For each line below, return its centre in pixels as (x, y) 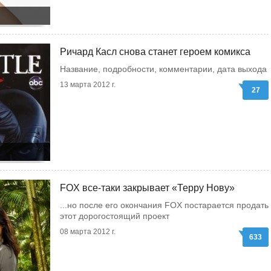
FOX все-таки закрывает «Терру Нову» (147, 188)
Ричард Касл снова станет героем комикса (155, 52)
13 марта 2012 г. (88, 85)
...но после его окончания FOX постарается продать (164, 205)
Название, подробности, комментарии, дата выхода (163, 69)
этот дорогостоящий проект (115, 216)
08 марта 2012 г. (88, 232)
